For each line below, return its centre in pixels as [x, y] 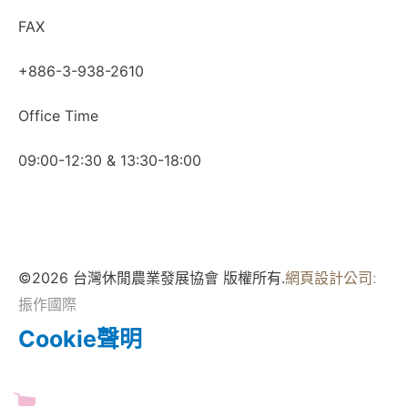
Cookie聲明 [80, 339]
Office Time [58, 116]
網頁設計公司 [329, 278]
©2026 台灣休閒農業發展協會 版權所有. [152, 278]
